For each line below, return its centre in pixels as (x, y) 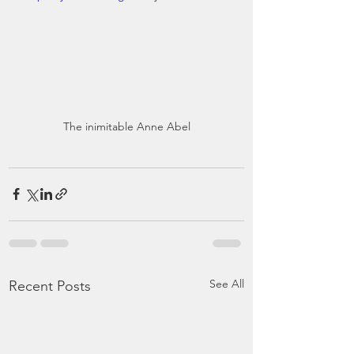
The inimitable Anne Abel (126, 126)
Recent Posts (50, 286)
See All (227, 283)
